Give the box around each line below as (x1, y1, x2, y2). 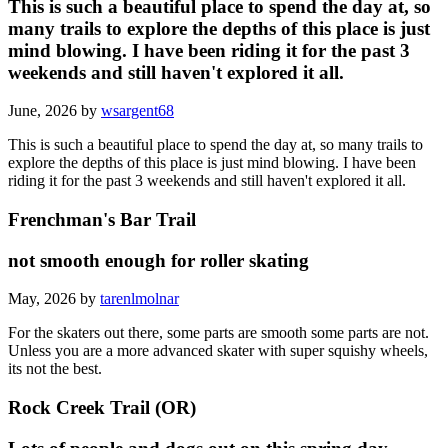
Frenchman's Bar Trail (8, 208, 196, 230)
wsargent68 (101, 102, 174, 120)
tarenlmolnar (100, 290, 179, 308)
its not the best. (8, 360, 102, 378)
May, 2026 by (8, 290, 100, 308)
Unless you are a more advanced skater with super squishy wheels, (8, 342, 428, 360)
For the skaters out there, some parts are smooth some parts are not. (8, 324, 429, 342)
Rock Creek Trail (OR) (8, 397, 196, 419)
